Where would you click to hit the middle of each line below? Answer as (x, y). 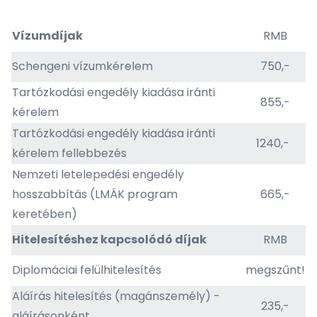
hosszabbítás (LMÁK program (95, 194)
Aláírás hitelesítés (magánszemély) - (116, 296)
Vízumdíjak (47, 36)
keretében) (46, 214)
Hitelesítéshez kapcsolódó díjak (109, 240)
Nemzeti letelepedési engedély (98, 174)
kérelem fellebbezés (69, 153)
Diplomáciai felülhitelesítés (87, 270)
